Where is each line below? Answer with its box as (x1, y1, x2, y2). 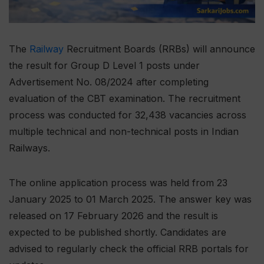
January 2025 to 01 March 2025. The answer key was (9, 193, 252, 206)
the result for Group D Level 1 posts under (9, 60, 200, 72)
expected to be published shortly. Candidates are (9, 226, 226, 239)
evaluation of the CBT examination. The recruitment (9, 93, 240, 105)
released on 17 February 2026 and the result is (9, 210, 218, 222)
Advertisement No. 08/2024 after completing (9, 76, 209, 88)
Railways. (9, 142, 50, 154)
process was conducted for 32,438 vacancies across (9, 109, 246, 121)
